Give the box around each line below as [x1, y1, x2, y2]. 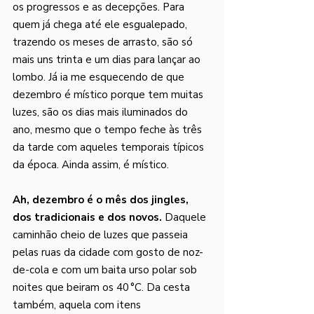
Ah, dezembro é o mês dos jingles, [13, 193, 191, 207]
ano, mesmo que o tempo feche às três [13, 123, 205, 137]
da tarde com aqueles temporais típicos [13, 140, 207, 154]
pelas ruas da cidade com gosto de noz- [13, 245, 203, 259]
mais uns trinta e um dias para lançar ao [13, 53, 203, 67]
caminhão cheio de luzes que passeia [13, 228, 191, 242]
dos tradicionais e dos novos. [13, 210, 162, 224]
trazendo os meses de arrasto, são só [13, 35, 196, 49]
